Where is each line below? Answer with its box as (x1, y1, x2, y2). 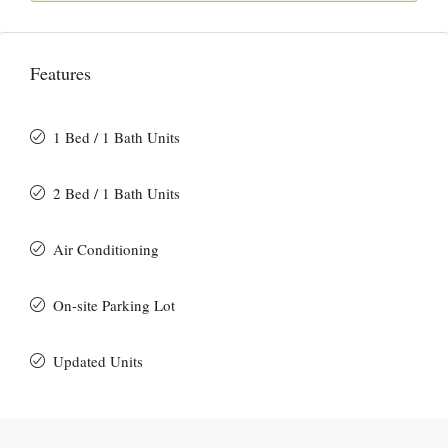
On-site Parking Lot (53, 294, 175, 315)
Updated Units (53, 350, 143, 371)
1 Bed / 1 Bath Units (53, 126, 180, 147)
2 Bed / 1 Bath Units (53, 182, 180, 203)
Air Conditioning (53, 238, 159, 259)
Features (30, 60, 91, 85)
